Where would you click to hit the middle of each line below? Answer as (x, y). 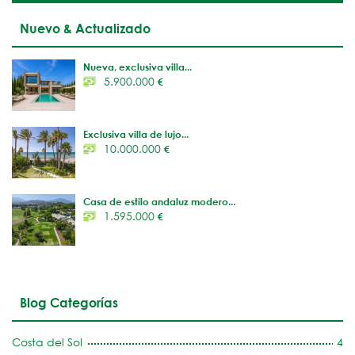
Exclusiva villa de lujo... (136, 134)
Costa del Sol (47, 342)
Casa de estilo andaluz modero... (159, 201)
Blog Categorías (69, 302)
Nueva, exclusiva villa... (137, 66)
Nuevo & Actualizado (85, 28)
